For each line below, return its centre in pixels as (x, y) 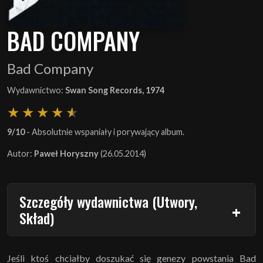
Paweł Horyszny (66, 153)
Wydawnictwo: (36, 90)
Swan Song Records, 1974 (115, 90)
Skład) (37, 218)
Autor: (21, 153)
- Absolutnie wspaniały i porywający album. (104, 131)
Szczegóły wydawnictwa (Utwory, (108, 201)
